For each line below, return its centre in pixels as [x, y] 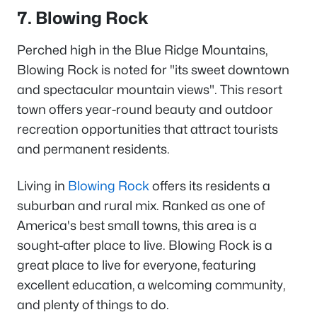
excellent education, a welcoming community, [151, 285]
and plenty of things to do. [94, 305]
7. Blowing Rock [83, 18]
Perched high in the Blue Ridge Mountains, [142, 50]
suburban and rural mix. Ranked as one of [141, 206]
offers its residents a [210, 186]
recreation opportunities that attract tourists [148, 129]
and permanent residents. [93, 149]
